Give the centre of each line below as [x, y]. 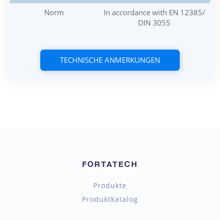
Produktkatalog [110, 199]
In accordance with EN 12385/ [154, 12]
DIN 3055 [154, 23]
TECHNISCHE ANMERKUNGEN [110, 60]
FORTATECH [110, 164]
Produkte [110, 185]
